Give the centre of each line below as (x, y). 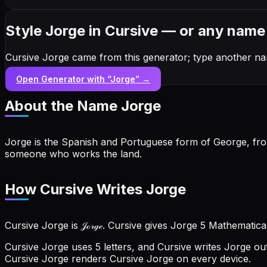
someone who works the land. (73, 153)
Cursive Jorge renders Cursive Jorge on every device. (128, 259)
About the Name (63, 105)
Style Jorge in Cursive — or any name (135, 30)
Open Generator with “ (63, 79)
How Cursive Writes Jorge (95, 190)
